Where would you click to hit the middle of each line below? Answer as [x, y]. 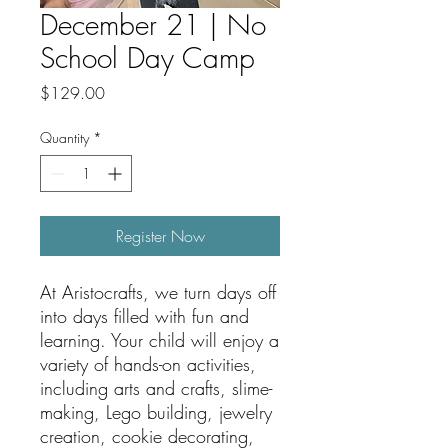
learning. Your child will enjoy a [159, 340]
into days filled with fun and [144, 316]
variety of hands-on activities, [148, 364]
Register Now [160, 236]
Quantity [64, 137]
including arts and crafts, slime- [156, 388]
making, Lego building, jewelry [156, 412]
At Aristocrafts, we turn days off [158, 292]
